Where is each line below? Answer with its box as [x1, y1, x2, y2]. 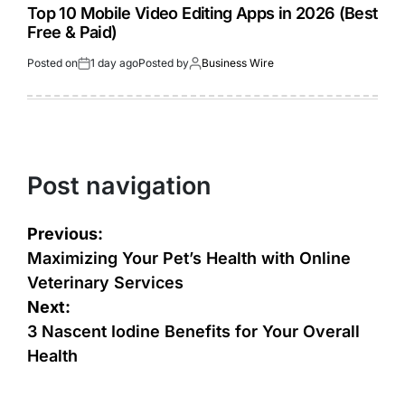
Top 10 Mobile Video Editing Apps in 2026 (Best [27, 4, 378, 24]
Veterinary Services [27, 272, 184, 292]
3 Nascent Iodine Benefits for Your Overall [27, 321, 360, 341]
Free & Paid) [27, 23, 118, 42]
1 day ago [90, 56, 138, 71]
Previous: [27, 223, 103, 243]
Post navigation [27, 171, 212, 202]
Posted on [27, 56, 78, 71]
